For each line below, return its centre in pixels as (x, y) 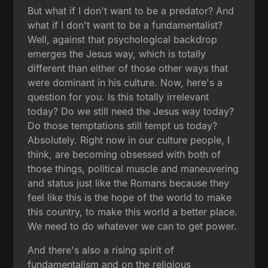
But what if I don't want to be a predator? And (131, 10)
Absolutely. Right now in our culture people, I (129, 140)
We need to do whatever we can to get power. (133, 226)
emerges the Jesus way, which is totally (117, 54)
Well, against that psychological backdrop (123, 39)
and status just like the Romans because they (129, 183)
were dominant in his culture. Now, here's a (125, 82)
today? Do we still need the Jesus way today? (131, 111)
